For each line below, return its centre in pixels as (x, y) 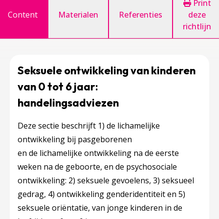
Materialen (78, 15)
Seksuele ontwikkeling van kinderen (107, 70)
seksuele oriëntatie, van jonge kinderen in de (100, 208)
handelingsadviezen (69, 103)
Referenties (141, 15)
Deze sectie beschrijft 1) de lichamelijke (89, 126)
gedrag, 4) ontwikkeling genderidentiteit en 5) (101, 194)
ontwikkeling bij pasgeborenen (75, 139)
